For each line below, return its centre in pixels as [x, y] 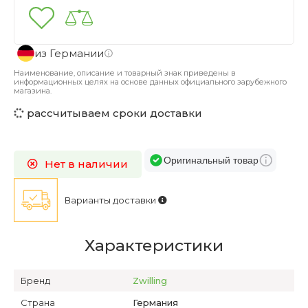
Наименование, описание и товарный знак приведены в [125, 73]
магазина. [33, 91]
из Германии [69, 53]
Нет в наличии [86, 164]
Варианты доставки [111, 200]
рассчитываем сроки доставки [113, 113]
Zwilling [150, 280]
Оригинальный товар [211, 160]
